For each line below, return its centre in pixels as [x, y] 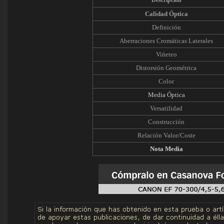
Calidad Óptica [166, 14]
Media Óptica [166, 95]
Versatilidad [166, 108]
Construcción [166, 122]
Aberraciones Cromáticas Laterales [166, 41]
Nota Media [166, 149]
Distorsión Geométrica [166, 68]
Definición [166, 27]
